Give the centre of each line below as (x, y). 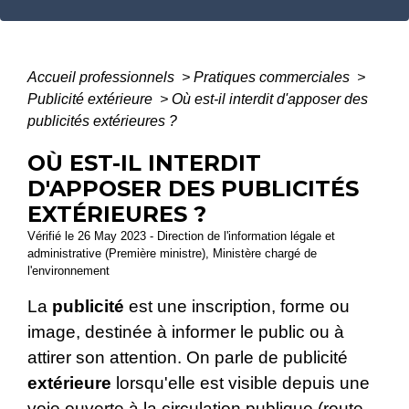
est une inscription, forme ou (237, 307)
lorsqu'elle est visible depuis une (241, 383)
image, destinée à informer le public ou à (186, 332)
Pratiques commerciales (273, 78)
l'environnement (68, 271)
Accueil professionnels (103, 78)
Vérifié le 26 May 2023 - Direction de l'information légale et (181, 236)
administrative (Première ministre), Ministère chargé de (172, 254)
